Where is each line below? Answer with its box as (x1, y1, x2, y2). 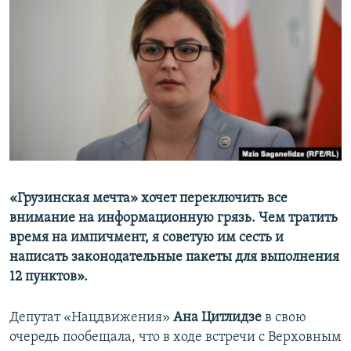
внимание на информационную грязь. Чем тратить (9, 211, 338, 226)
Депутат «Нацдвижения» (9, 310, 173, 326)
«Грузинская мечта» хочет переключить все (9, 191, 288, 207)
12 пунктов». (9, 270, 88, 285)
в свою (262, 310, 306, 326)
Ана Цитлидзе (173, 310, 262, 326)
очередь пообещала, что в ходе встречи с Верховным (9, 330, 342, 346)
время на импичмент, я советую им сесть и (9, 230, 284, 246)
